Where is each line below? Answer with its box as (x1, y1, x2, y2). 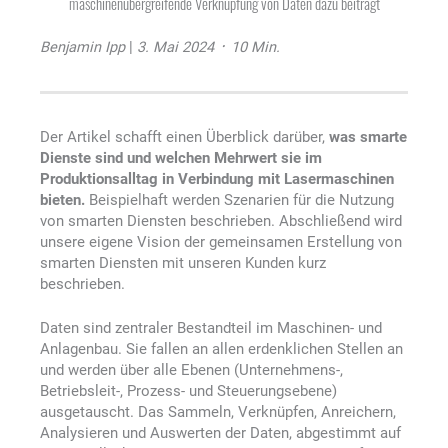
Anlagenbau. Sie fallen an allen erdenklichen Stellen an (40, 340, 403, 359)
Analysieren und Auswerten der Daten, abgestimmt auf (40, 424, 401, 443)
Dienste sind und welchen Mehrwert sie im (40, 149, 322, 168)
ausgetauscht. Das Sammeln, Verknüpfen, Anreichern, (40, 403, 396, 422)
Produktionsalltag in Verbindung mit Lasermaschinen (40, 170, 394, 189)
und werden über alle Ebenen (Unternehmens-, (40, 361, 343, 380)
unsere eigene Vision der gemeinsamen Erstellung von (40, 233, 402, 252)
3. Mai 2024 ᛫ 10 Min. (133, 38, 280, 57)
